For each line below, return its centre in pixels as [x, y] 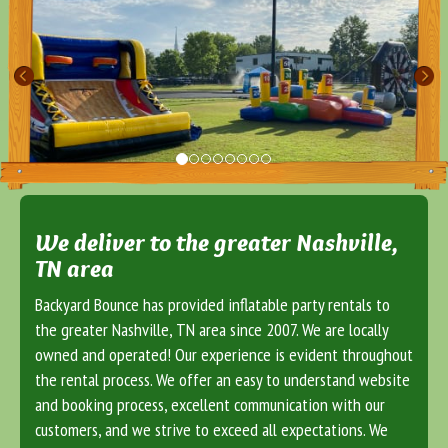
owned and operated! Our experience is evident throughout [224, 355]
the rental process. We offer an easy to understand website [222, 380]
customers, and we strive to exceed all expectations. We [211, 430]
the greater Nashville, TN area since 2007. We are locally [211, 330]
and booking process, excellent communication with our [210, 405]
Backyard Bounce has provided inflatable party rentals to [212, 305]
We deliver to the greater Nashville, [216, 243]
